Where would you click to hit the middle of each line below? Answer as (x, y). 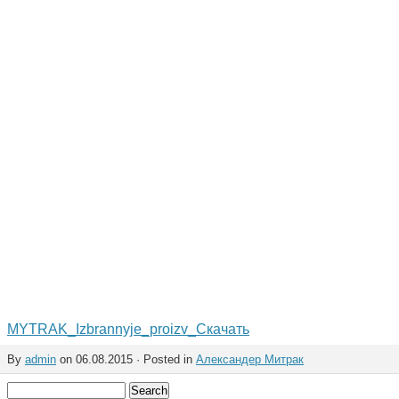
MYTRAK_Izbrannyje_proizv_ (102, 329)
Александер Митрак (250, 359)
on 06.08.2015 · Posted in (126, 359)
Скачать (223, 329)
